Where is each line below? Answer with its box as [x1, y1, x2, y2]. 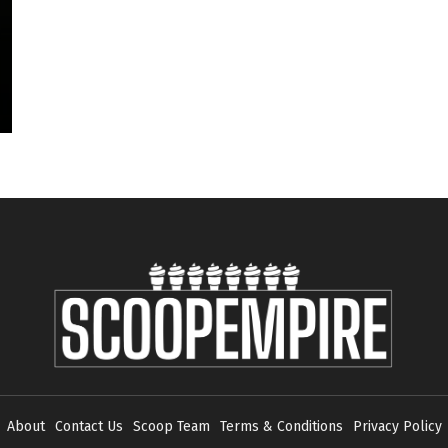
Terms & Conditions [219, 418, 343, 436]
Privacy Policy [352, 418, 442, 436]
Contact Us [54, 418, 123, 436]
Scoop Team [132, 418, 210, 436]
